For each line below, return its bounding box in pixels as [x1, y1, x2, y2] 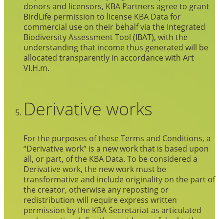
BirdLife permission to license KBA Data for [23, 11, 181, 22]
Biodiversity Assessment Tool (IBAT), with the [23, 31, 188, 42]
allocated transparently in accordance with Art [23, 52, 194, 63]
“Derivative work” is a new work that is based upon [23, 143, 209, 153]
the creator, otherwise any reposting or [23, 184, 169, 195]
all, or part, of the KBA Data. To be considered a [23, 153, 197, 164]
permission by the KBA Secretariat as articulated [23, 204, 201, 215]
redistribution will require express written [23, 194, 177, 205]
